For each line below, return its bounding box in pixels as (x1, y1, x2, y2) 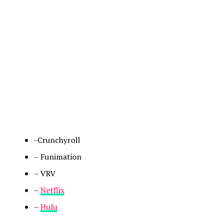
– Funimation (33, 151, 82, 162)
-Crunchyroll (33, 134, 80, 145)
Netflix (40, 184, 64, 195)
